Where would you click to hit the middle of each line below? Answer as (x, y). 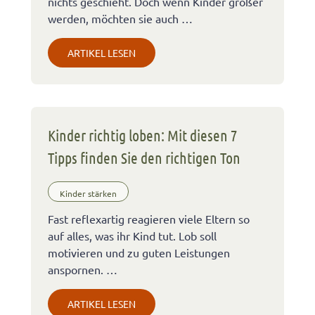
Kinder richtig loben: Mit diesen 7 (142, 135)
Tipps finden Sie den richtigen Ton (144, 157)
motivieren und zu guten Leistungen (139, 253)
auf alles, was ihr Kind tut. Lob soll (132, 236)
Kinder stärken (88, 193)
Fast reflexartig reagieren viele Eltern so (149, 219)
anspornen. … (83, 270)
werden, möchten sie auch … (120, 18)
